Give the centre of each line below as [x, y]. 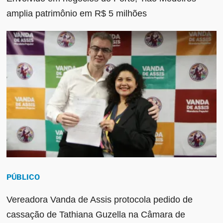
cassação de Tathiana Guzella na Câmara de [96, 214]
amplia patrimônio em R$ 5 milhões [77, 14]
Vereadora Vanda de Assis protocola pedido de [100, 199]
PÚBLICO [23, 177]
